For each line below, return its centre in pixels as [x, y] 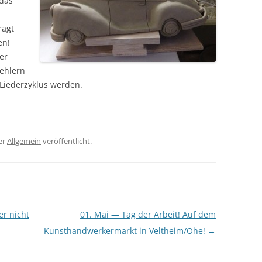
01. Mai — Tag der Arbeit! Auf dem [148, 214]
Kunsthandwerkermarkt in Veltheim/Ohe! [125, 230]
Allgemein [24, 141]
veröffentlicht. [66, 141]
